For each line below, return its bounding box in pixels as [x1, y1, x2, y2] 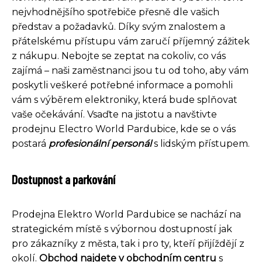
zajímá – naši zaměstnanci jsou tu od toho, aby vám [12, 64, 249, 76]
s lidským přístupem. [151, 137, 250, 149]
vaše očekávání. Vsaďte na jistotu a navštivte [12, 108, 217, 120]
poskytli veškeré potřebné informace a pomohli [12, 79, 233, 91]
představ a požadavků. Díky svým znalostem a [12, 20, 225, 32]
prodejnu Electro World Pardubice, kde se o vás [12, 123, 236, 135]
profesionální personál [49, 137, 151, 149]
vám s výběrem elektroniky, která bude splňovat [12, 94, 237, 105]
